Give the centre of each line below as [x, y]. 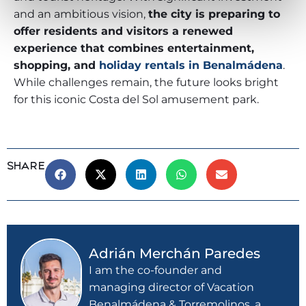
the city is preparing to [214, 14]
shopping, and [56, 65]
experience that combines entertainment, [134, 48]
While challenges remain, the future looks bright [146, 82]
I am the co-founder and [156, 270]
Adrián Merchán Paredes [175, 254]
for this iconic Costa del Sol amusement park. [136, 99]
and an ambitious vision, [81, 14]
